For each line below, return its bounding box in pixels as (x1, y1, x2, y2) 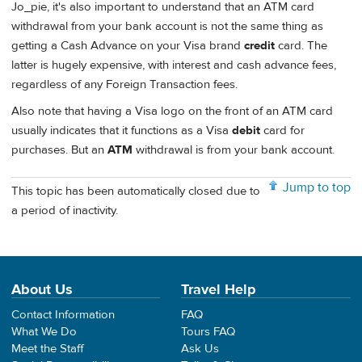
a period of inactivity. (11, 202, 118, 218)
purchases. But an (11, 142, 107, 158)
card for (260, 123, 305, 139)
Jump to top (283, 179, 351, 196)
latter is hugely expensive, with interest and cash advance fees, (11, 57, 336, 73)
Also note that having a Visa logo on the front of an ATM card (11, 103, 333, 120)
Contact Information (11, 306, 115, 322)
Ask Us (181, 340, 219, 356)
